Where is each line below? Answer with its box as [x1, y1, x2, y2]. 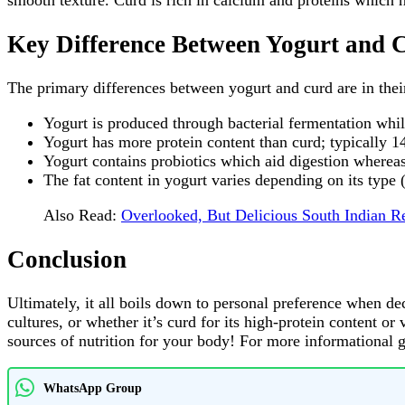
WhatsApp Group [43, 380, 142, 395]
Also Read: [43, 206, 121, 225]
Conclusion [7, 245, 127, 273]
